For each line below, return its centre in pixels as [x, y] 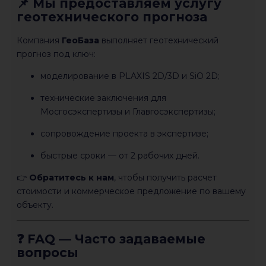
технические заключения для [103, 98]
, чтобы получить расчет [165, 178]
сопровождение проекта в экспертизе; [124, 134]
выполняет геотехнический [159, 41]
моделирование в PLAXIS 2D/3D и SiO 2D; [130, 76]
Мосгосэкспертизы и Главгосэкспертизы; [128, 112]
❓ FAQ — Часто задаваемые [111, 239]
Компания [39, 41]
